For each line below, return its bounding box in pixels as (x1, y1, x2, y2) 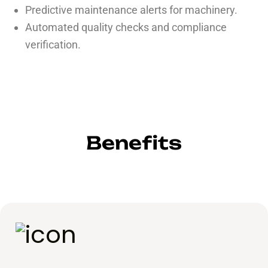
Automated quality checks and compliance (25, 21, 227, 33)
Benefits (86, 132, 182, 154)
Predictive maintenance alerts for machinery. (25, 4, 237, 16)
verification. (25, 38, 81, 51)
